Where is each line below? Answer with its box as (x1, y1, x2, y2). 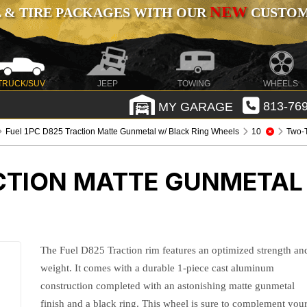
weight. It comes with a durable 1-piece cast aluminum (40, 262, 275, 273)
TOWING (177, 79, 211, 88)
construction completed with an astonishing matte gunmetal (40, 280, 295, 291)
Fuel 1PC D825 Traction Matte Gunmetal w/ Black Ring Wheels (5, 127, 240, 136)
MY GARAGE (154, 99, 233, 114)
